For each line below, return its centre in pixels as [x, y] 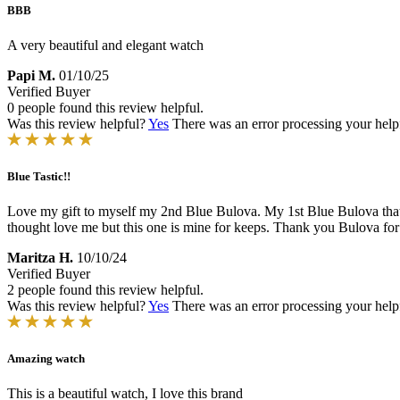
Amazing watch [46, 359]
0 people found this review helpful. [105, 107]
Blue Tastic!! [39, 176]
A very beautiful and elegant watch [105, 45]
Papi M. [31, 75]
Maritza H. [40, 258]
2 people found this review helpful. [105, 290]
